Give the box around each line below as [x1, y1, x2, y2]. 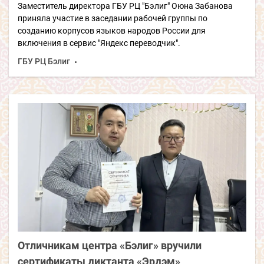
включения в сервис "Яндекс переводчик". [18, 38, 182, 48]
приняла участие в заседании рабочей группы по [18, 13, 207, 23]
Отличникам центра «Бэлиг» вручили [18, 239, 202, 252]
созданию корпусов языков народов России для [18, 25, 206, 35]
